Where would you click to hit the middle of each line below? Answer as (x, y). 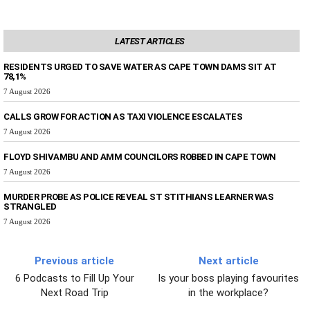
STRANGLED (30, 206)
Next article (228, 261)
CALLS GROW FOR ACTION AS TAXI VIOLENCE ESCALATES (123, 116)
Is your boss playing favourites (229, 278)
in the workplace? (229, 292)
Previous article (75, 261)
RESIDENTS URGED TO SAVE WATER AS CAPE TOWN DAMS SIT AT (140, 66)
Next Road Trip (74, 292)
